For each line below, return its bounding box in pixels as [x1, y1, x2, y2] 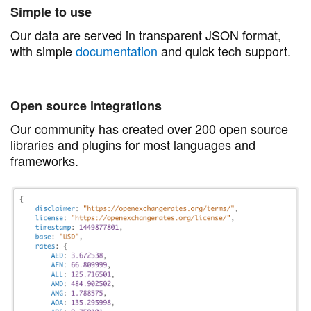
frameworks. [10, 151, 78, 169]
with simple [10, 42, 76, 60]
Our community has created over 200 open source [10, 119, 288, 137]
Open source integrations [10, 96, 162, 115]
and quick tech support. [157, 42, 291, 60]
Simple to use [10, 3, 92, 22]
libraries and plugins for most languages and [10, 135, 255, 153]
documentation [75, 42, 158, 60]
